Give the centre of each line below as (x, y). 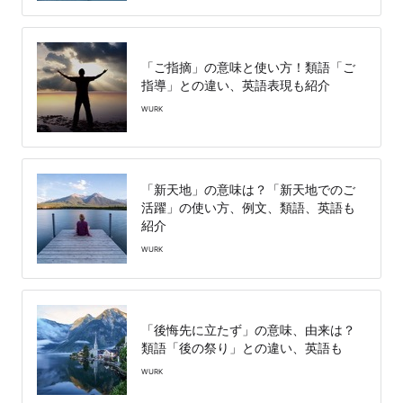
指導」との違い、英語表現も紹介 (236, 85)
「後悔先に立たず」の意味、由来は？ (248, 329)
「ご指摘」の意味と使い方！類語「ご (248, 67)
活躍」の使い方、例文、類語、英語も (248, 207)
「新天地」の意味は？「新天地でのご (248, 189)
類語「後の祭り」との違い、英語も (242, 347)
